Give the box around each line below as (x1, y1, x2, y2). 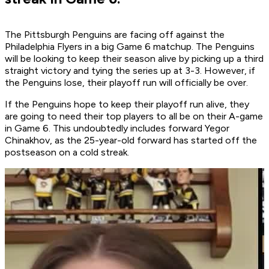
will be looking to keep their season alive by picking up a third (5, 53, 264, 65)
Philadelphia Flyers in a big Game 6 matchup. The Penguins (5, 41, 255, 53)
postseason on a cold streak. (5, 147, 129, 159)
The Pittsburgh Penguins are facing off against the (5, 29, 225, 41)
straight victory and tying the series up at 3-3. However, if (5, 65, 255, 77)
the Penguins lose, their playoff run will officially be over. (5, 77, 250, 89)
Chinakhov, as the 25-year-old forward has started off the (5, 134, 257, 147)
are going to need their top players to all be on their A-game (5, 110, 263, 122)
